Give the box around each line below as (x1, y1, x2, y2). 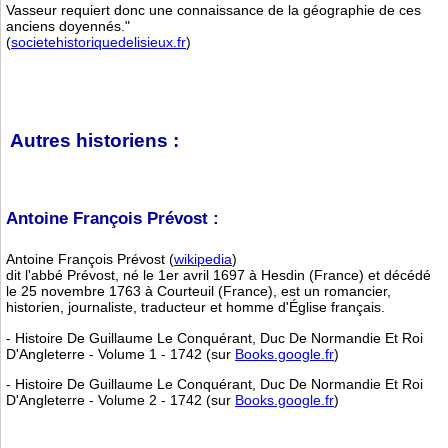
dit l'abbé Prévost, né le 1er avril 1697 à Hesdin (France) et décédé (6, 267, 431, 284)
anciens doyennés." (6, 17, 130, 34)
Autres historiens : (6, 129, 179, 151)
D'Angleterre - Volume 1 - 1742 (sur (6, 345, 235, 362)
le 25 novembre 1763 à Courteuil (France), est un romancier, (6, 283, 391, 300)
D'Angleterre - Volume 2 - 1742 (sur (6, 392, 235, 409)
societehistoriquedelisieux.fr (11, 33, 186, 50)
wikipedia (174, 251, 232, 268)
